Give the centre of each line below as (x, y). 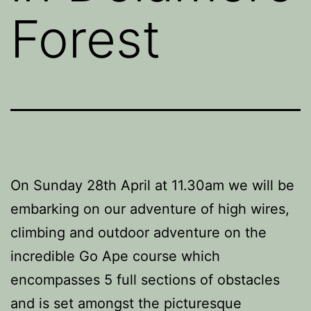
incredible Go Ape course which (115, 256)
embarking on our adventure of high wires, (150, 209)
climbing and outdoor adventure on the (138, 233)
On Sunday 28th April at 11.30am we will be (152, 185)
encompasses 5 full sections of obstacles (145, 280)
